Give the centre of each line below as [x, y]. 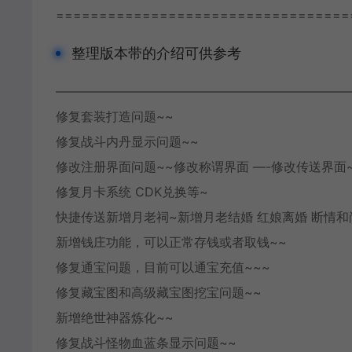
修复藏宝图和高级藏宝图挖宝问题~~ [159, 292]
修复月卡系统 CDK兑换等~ [132, 192]
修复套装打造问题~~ [115, 116]
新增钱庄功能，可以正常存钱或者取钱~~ [171, 242]
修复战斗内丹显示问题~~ [127, 141]
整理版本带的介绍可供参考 [156, 53]
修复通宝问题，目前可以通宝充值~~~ [163, 267]
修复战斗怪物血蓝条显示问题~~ [146, 343]
